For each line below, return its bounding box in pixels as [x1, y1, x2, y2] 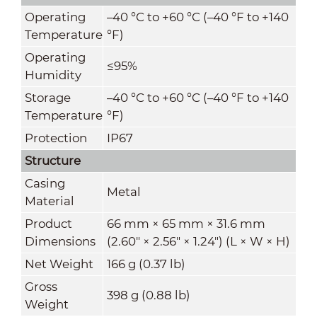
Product [24, 216, 72, 231]
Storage [24, 90, 71, 105]
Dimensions [24, 234, 96, 248]
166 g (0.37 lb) [106, 256, 185, 271]
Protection [24, 130, 87, 145]
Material [24, 193, 74, 208]
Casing [24, 175, 65, 190]
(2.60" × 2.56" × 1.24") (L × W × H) [106, 234, 290, 248]
